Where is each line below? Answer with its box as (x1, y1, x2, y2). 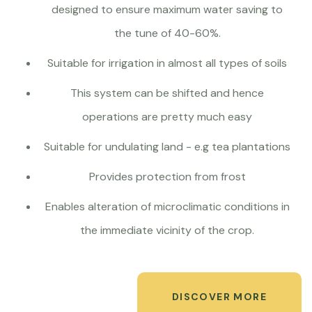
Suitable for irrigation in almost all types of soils (47, 56, 287, 70)
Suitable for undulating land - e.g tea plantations (44, 139, 290, 154)
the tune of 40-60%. (114, 26, 221, 40)
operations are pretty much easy (82, 109, 252, 124)
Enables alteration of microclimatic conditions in (45, 199, 290, 214)
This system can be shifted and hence (70, 86, 264, 100)
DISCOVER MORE (171, 290, 267, 303)
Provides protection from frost (88, 169, 246, 184)
